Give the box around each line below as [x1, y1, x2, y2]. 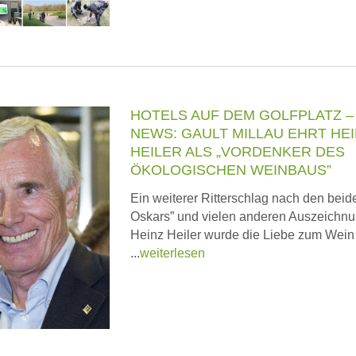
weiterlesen [140, 246, 205, 260]
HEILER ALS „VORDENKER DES [130, 144, 345, 160]
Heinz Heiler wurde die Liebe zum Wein [130, 228, 354, 242]
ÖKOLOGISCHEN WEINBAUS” [130, 162, 331, 178]
